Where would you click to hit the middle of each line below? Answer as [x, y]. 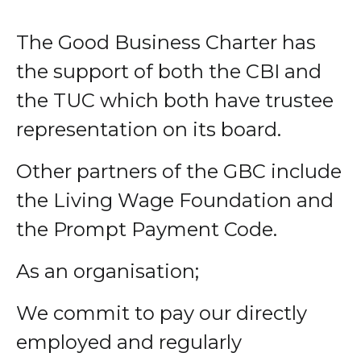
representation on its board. [149, 130]
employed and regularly [129, 342]
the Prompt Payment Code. [147, 230]
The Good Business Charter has [166, 43]
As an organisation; [108, 272]
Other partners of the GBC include [179, 172]
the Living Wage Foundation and [175, 201]
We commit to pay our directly [162, 313]
